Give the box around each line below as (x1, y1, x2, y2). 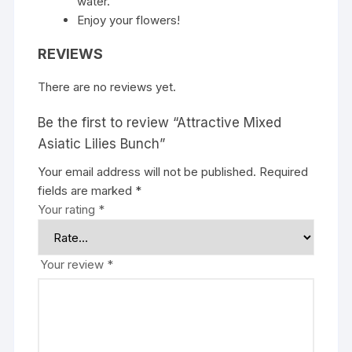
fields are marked (38, 183, 136, 199)
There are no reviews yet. (38, 79, 177, 95)
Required (259, 164, 309, 180)
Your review (40, 257, 108, 273)
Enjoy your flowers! (77, 13, 181, 28)
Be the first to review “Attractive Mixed (38, 115, 282, 131)
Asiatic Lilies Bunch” (38, 136, 166, 152)
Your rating (38, 202, 99, 218)
